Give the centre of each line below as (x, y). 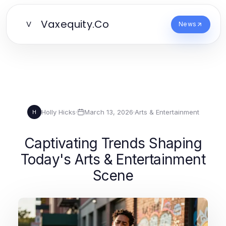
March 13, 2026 (108, 112)
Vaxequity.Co (75, 24)
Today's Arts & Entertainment (113, 159)
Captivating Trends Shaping (113, 143)
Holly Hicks (58, 112)
